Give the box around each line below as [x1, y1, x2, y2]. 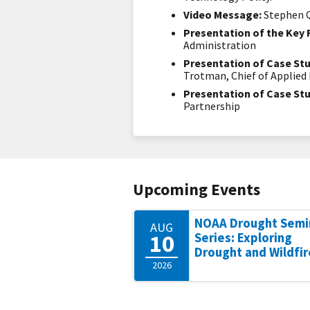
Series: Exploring [194, 230, 292, 246]
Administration [183, 38, 256, 52]
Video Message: [183, 8, 264, 21]
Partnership [183, 99, 240, 113]
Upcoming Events [133, 179, 260, 199]
